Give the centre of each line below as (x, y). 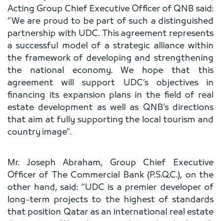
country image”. (39, 133)
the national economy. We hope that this (110, 71)
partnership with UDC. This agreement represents (110, 34)
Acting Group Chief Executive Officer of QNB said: (110, 9)
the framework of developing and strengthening (110, 59)
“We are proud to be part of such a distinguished (110, 22)
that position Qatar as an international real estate (110, 213)
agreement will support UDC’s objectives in (110, 83)
